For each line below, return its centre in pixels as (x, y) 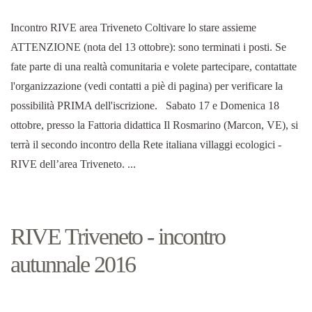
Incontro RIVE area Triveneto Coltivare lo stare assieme (133, 28)
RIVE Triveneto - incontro (118, 237)
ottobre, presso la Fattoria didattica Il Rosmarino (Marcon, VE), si (154, 125)
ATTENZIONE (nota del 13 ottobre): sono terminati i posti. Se (148, 47)
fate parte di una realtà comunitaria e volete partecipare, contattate (154, 67)
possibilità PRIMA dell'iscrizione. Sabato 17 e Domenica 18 (145, 106)
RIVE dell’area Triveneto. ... (73, 164)
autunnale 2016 (73, 265)
